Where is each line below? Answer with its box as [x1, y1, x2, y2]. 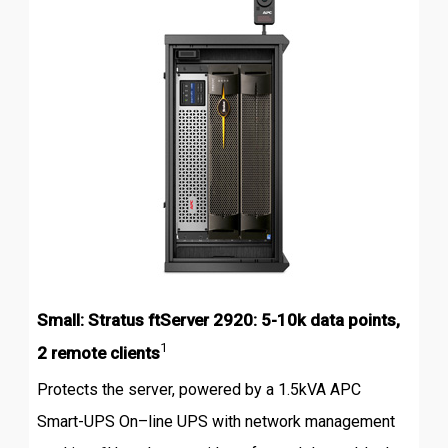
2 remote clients [36, 342, 160, 363]
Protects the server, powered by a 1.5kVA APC [36, 380, 361, 400]
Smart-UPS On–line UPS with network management [36, 412, 395, 432]
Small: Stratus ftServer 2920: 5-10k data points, [36, 309, 400, 330]
